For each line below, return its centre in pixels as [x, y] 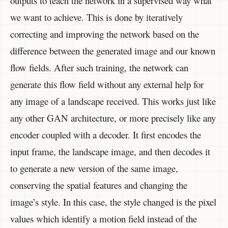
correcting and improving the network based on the [105, 34]
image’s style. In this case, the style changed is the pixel [113, 202]
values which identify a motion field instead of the [104, 218]
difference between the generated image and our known [113, 50]
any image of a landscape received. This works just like [113, 101]
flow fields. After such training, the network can [99, 67]
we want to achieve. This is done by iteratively [96, 17]
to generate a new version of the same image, [94, 168]
